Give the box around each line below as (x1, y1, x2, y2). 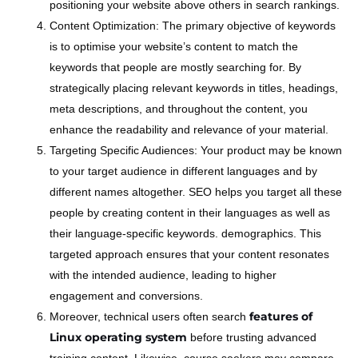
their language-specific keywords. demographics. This (50, 226, 321, 240)
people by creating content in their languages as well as (50, 205, 330, 219)
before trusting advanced (187, 330, 316, 344)
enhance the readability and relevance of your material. (50, 122, 328, 136)
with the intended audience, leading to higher (50, 268, 276, 281)
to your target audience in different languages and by (50, 164, 317, 177)
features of (249, 308, 312, 324)
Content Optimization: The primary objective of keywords (50, 18, 336, 32)
